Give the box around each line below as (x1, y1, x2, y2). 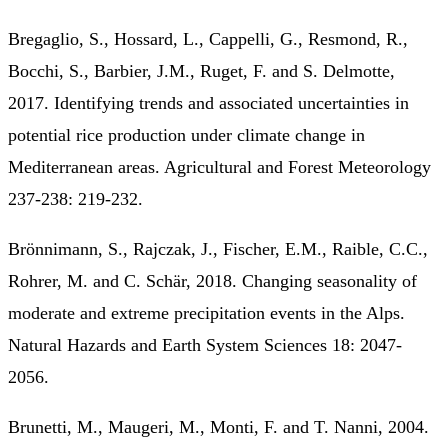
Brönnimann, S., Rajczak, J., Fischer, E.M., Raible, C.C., (8, 238, 428, 259)
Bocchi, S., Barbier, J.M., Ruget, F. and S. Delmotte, (8, 60, 395, 81)
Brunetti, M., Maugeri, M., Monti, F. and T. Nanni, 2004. (8, 416, 429, 437)
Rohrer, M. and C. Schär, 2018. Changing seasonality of (8, 270, 417, 291)
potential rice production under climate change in (8, 124, 365, 145)
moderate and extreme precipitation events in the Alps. (8, 302, 405, 323)
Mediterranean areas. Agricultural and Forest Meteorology (8, 156, 431, 177)
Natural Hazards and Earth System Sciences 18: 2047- (8, 334, 402, 355)
